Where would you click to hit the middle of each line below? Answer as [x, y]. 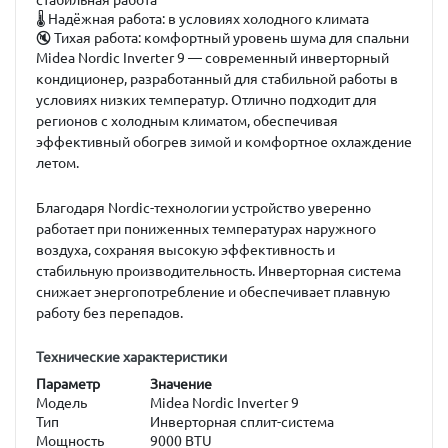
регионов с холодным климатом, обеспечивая [187, 121]
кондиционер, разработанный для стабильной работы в [217, 79]
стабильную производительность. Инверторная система [218, 271]
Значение [181, 384]
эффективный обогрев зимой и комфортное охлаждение [224, 142]
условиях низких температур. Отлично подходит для [206, 100]
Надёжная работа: [106, 19]
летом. [57, 163]
